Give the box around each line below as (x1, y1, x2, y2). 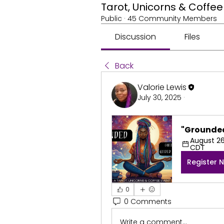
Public (101, 13, 122, 23)
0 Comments (124, 196, 171, 207)
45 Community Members (127, 13, 217, 23)
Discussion (115, 30, 156, 42)
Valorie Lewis (137, 81, 186, 93)
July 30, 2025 (137, 92, 181, 102)
